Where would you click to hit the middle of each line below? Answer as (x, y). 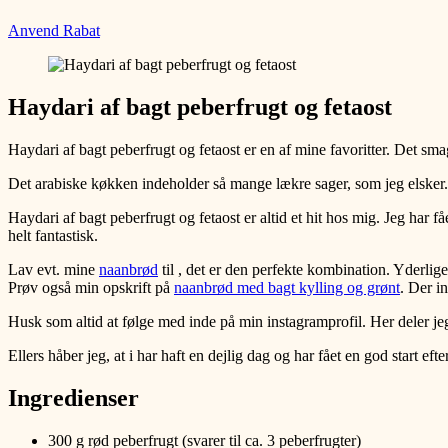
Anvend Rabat (54, 31)
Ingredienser (73, 398)
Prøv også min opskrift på (91, 288)
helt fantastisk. (53, 236)
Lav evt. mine (53, 270)
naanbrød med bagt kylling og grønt (287, 288)
